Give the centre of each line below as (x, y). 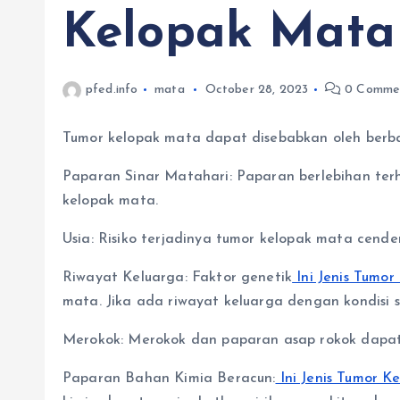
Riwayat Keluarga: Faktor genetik (178, 278)
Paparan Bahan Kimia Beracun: (169, 379)
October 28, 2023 (257, 90)
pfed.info (112, 90)
